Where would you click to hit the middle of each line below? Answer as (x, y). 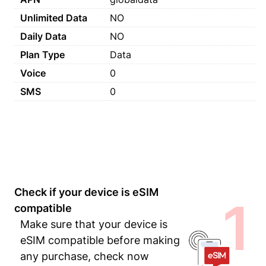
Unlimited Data (54, 18)
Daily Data (43, 36)
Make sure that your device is (94, 224)
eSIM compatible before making (100, 240)
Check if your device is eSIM (86, 192)
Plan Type (42, 55)
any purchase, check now (85, 256)
